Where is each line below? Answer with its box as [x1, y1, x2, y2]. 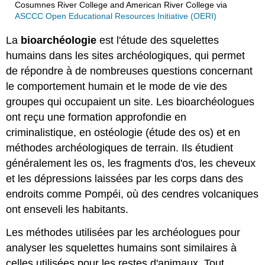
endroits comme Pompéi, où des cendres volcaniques [6, 188, 259, 200]
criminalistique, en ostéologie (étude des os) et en [6, 126, 241, 138]
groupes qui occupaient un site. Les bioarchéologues [6, 95, 255, 108]
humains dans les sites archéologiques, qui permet [6, 49, 245, 62]
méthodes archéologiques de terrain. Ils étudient [6, 141, 234, 154]
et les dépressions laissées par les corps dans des [6, 172, 244, 185]
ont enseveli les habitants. [6, 203, 129, 215]
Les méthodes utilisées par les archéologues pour [6, 226, 241, 238]
